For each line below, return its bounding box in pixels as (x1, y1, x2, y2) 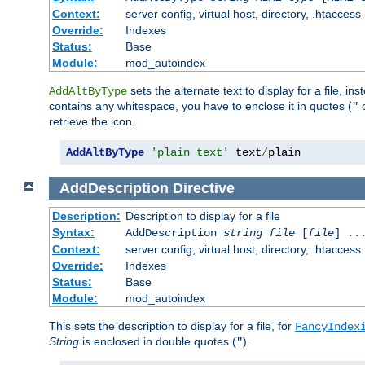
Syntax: (51, 226, 95, 240)
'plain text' (151, 146, 229, 160)
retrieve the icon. (49, 115, 135, 129)
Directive (172, 179, 235, 196)
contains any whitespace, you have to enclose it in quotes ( (49, 99, 352, 113)
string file (222, 226, 295, 240)
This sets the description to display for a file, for (49, 319, 295, 333)
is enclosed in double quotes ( (79, 335, 236, 349)
